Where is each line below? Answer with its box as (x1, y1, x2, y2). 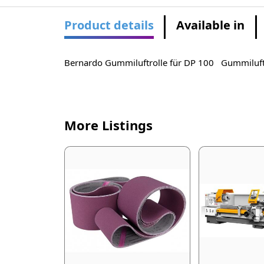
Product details (64, 17, 154, 34)
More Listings (64, 116, 153, 134)
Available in (176, 17, 245, 34)
